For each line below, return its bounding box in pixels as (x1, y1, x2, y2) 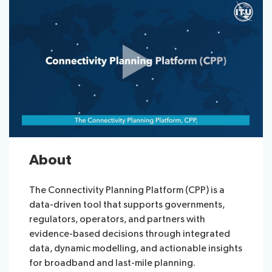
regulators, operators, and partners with (29, 213, 206, 225)
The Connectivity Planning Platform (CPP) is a (29, 184, 225, 196)
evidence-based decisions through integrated (29, 228, 231, 240)
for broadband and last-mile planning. (29, 257, 196, 269)
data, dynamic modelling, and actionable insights (29, 242, 243, 254)
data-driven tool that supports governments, (29, 199, 225, 211)
